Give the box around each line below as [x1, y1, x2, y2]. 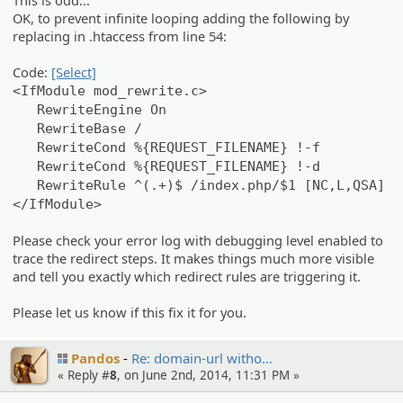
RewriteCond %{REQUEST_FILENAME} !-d [13, 158, 321, 175]
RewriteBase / [13, 121, 143, 137]
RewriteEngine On [13, 102, 167, 118]
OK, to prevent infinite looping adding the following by [13, 9, 350, 28]
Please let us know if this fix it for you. [13, 303, 247, 322]
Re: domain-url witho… [131, 349, 273, 367]
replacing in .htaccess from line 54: [13, 27, 228, 46]
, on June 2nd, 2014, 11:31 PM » [117, 367, 300, 383]
